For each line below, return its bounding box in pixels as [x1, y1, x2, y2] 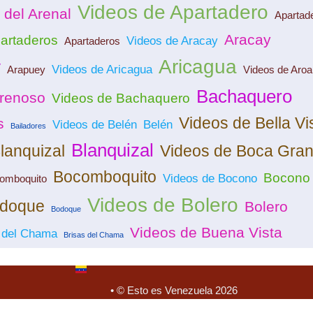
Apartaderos [64, 35, 120, 48]
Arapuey [7, 64, 45, 76]
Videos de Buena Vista [130, 224, 282, 242]
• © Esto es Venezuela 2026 [108, 284, 238, 296]
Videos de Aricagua [52, 63, 152, 77]
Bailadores [10, 122, 46, 131]
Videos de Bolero [87, 194, 238, 217]
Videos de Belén [52, 118, 137, 132]
